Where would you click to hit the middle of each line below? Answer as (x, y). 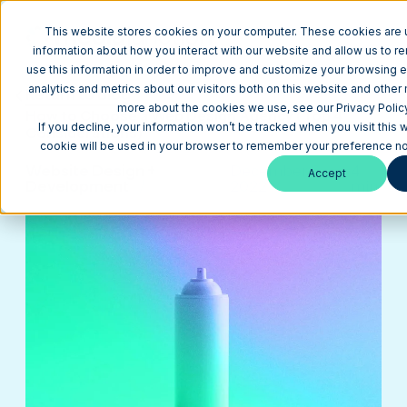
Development (77, 186)
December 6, (277, 171)
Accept (327, 174)
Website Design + (90, 171)
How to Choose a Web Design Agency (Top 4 (184, 115)
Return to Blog (78, 94)
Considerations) (84, 133)
